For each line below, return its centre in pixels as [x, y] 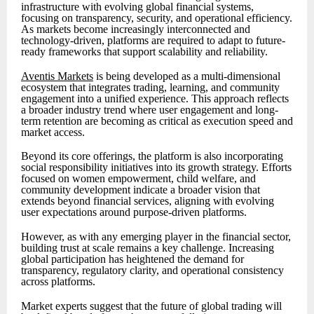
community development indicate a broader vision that [141, 190]
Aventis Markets [57, 76]
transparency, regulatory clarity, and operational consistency [152, 271]
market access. [53, 132]
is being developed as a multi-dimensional [187, 76]
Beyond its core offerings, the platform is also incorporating [152, 156]
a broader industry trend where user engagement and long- [150, 109]
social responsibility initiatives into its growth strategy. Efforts [156, 168]
